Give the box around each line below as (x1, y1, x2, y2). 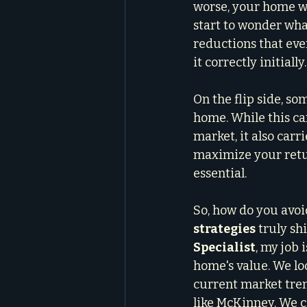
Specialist (193, 240, 256, 255)
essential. (193, 166, 247, 181)
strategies (193, 221, 256, 236)
